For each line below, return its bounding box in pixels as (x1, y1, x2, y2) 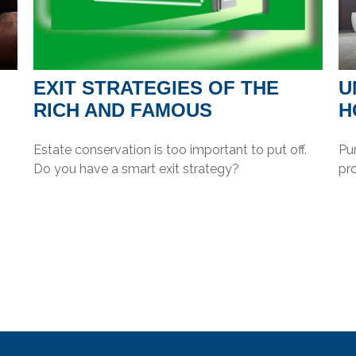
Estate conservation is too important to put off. (33, 141, 308, 157)
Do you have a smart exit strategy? (33, 161, 240, 176)
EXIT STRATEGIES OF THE (33, 76, 280, 99)
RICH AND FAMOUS (33, 99, 213, 121)
